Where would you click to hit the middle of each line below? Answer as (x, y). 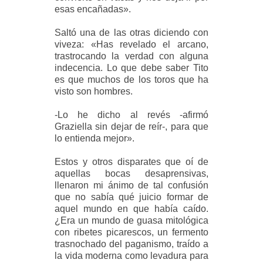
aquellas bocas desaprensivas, (131, 173)
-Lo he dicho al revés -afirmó (131, 114)
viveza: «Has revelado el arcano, (131, 44)
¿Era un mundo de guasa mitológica (131, 220)
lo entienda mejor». (95, 138)
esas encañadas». (93, 9)
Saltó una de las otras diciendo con (131, 32)
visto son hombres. (94, 91)
